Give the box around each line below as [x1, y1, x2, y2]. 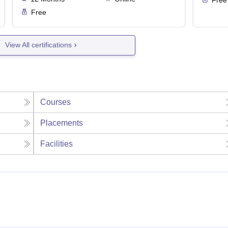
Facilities [40, 139, 73, 148]
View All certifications [5, 41, 72, 49]
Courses [40, 97, 71, 106]
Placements [40, 118, 83, 127]
